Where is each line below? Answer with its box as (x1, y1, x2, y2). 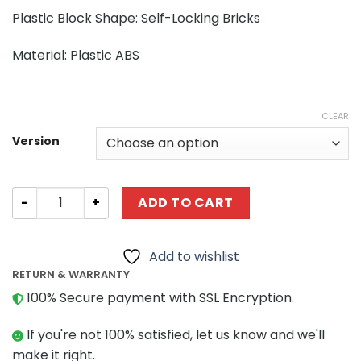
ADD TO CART (138, 193, 234, 212)
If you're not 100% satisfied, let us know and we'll (23, 325, 325, 344)
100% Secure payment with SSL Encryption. (23, 288, 294, 308)
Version (12, 132, 60, 149)
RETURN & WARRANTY (12, 266, 130, 282)
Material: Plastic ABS (12, 46, 139, 65)
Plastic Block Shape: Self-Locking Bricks (12, 9, 260, 28)
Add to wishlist (149, 247, 239, 266)
